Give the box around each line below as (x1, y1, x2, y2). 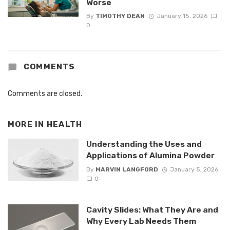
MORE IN (8, 119, 47, 129)
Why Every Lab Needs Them (86, 216, 196, 226)
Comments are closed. (8, 89, 82, 98)
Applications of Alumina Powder (86, 150, 215, 161)
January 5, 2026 (169, 165, 218, 173)
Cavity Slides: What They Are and (86, 205, 218, 215)
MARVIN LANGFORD (95, 165, 158, 173)
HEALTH (46, 119, 83, 129)
